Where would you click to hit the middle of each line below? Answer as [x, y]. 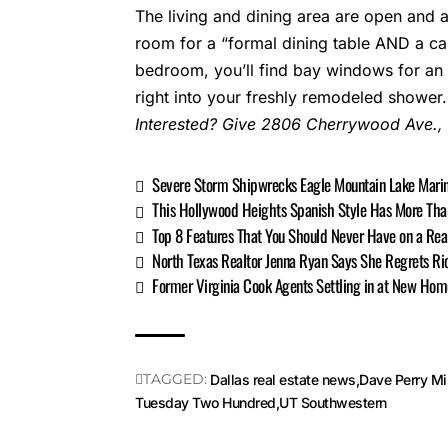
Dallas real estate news [283, 379]
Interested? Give [198, 124]
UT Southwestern [333, 402]
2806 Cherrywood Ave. [350, 124]
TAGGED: [175, 378]
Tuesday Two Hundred [205, 402]
